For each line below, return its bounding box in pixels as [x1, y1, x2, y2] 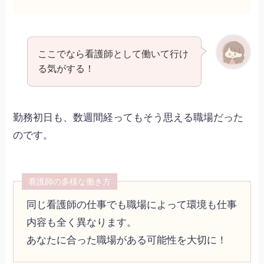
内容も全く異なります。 [26, 217, 137, 229]
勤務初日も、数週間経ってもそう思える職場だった [13, 111, 244, 123]
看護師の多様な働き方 [28, 177, 111, 187]
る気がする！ [37, 63, 94, 74]
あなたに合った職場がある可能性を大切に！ [26, 235, 227, 246]
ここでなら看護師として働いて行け [37, 48, 189, 60]
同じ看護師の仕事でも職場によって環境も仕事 [26, 199, 237, 211]
